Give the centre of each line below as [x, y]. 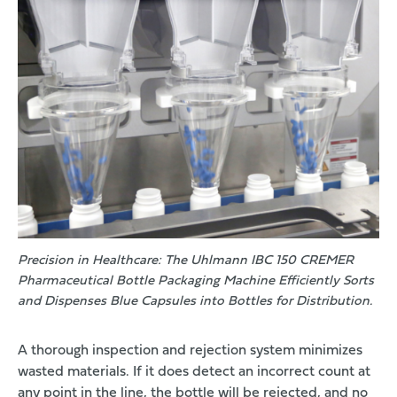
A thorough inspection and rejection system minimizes [190, 351]
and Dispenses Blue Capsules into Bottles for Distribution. [195, 302]
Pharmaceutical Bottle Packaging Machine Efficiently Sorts [196, 282]
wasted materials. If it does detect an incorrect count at [194, 373]
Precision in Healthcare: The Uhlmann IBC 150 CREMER [186, 261]
